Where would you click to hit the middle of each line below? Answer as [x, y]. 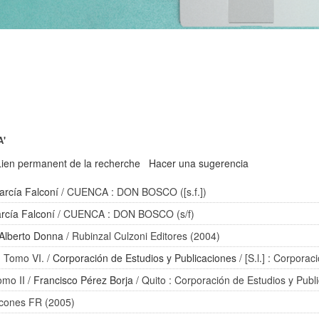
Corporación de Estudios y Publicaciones [145, 258]
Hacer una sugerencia [199, 163]
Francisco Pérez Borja [84, 280]
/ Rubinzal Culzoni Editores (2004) [142, 236]
